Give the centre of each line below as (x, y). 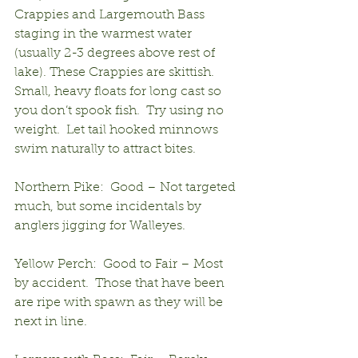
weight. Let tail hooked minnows (118, 130)
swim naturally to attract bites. (105, 149)
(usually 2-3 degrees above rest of (116, 53)
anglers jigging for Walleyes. (100, 226)
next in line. (51, 322)
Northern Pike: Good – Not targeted (127, 187)
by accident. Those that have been (121, 283)
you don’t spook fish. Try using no (121, 111)
